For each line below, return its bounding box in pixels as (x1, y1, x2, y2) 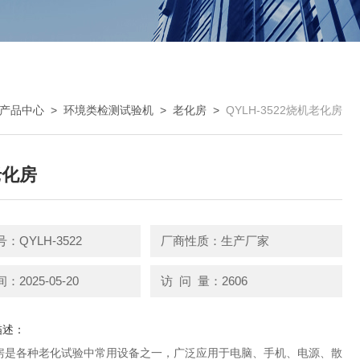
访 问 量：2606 (160, 273, 247, 288)
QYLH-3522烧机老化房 (226, 104, 342, 117)
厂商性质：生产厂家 (160, 234, 269, 247)
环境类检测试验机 (63, 104, 153, 117)
